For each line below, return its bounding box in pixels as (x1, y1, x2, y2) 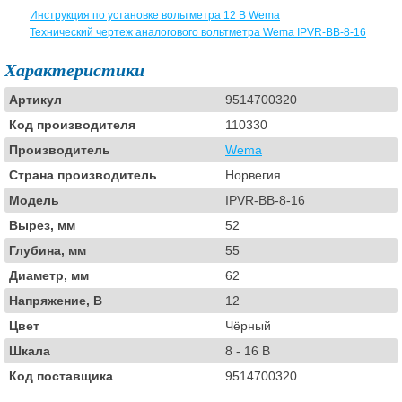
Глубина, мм (9, 242, 86, 258)
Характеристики (4, 59, 144, 80)
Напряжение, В (9, 293, 102, 308)
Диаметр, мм (9, 267, 89, 283)
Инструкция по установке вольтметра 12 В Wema (30, 8, 280, 22)
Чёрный (225, 318, 271, 333)
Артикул (9, 92, 62, 107)
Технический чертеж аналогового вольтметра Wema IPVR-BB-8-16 (30, 25, 366, 39)
